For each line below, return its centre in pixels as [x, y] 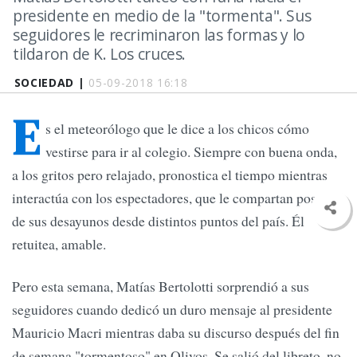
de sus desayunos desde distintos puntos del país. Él [158, 221]
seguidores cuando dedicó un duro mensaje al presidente [172, 310]
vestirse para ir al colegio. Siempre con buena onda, [191, 152]
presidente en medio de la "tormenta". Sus [162, 16]
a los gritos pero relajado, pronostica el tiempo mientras [170, 175]
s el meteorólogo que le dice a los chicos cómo [177, 129]
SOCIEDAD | [51, 82]
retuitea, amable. [59, 244]
